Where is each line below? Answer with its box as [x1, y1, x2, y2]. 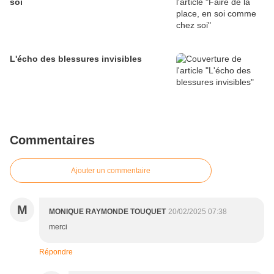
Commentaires [10, 133, 95, 147]
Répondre [39, 248, 73, 257]
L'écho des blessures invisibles [10, 54, 142, 64]
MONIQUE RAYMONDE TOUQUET [49, 207, 166, 217]
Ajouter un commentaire [71, 166, 150, 176]
